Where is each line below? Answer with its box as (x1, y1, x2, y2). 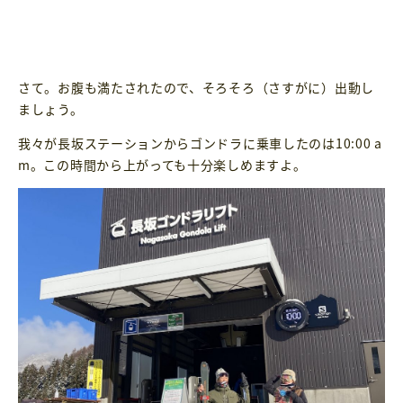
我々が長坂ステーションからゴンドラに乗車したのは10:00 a (18, 133, 382, 152)
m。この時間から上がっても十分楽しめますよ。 (18, 155, 307, 174)
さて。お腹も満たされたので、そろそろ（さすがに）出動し (18, 77, 374, 96)
